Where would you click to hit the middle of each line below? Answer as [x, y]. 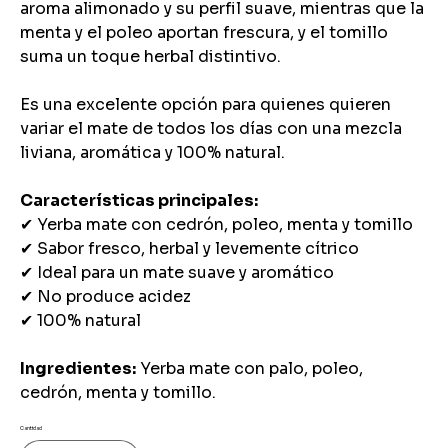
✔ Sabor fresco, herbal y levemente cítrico [189, 248]
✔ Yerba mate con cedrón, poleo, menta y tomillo [216, 224]
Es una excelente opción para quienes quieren [205, 104]
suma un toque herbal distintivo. [150, 56]
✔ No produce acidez [105, 296]
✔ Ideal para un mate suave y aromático [177, 272]
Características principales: [139, 200]
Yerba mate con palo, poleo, [249, 368]
